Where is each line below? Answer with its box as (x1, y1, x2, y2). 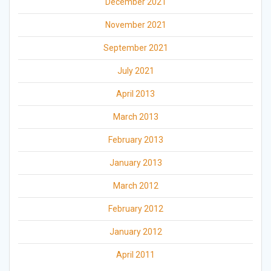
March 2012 (113, 181, 158, 191)
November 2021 (105, 20, 166, 30)
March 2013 (113, 112, 158, 122)
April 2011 (116, 250, 155, 260)
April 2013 (116, 89, 155, 99)
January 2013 (109, 158, 162, 168)
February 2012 (108, 204, 163, 214)
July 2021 (117, 66, 154, 76)
